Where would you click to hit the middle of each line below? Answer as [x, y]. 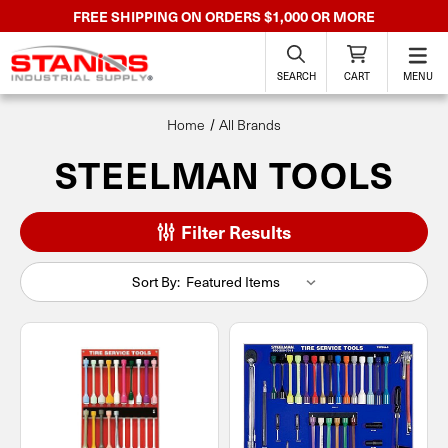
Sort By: [155, 281]
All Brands [250, 124]
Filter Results [234, 231]
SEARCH [296, 75]
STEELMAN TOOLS [224, 174]
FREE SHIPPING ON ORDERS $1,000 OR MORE [224, 16]
